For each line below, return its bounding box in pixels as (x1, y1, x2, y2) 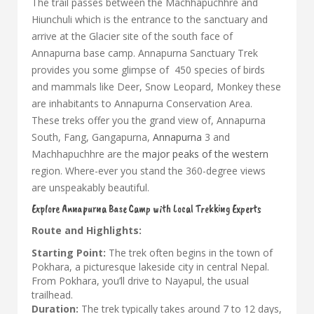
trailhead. (32, 288, 73, 301)
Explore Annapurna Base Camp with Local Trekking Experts (32, 202, 261, 216)
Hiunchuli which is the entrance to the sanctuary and (32, 13, 268, 26)
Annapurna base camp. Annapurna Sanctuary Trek (32, 46, 258, 60)
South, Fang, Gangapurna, (32, 130, 153, 144)
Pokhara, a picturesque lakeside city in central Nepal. (32, 260, 269, 273)
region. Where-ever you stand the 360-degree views (32, 164, 266, 177)
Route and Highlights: (32, 224, 142, 237)
